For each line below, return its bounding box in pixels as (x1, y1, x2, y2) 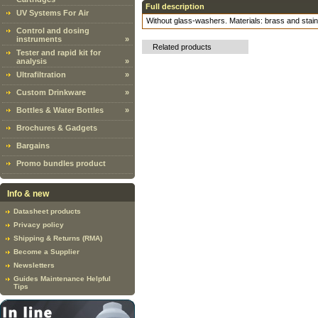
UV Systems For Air (16, 9, 89, 17)
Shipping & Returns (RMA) (13, 234, 102, 242)
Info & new (7, 189, 49, 199)
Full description (146, 2, 204, 11)
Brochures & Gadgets (16, 124, 97, 132)
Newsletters (13, 261, 55, 269)
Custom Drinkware (16, 88, 86, 97)
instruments (16, 35, 62, 43)
